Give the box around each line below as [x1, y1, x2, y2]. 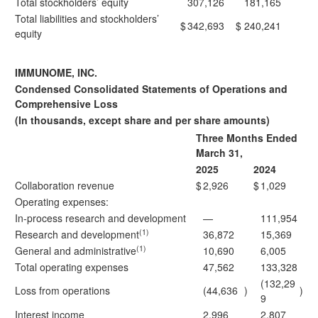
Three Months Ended [196, 131, 297, 145]
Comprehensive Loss [15, 97, 118, 111]
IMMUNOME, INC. [15, 65, 97, 79]
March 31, [196, 146, 243, 160]
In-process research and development [15, 211, 186, 225]
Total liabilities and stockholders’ [15, 11, 159, 26]
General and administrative [15, 243, 136, 258]
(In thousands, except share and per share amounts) [15, 113, 270, 127]
